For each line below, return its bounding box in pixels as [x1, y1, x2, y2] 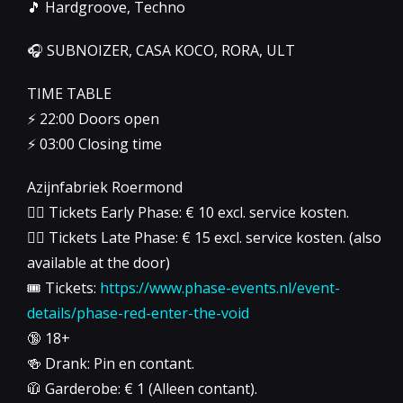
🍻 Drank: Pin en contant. [27, 353, 194, 373]
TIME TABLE [27, 83, 112, 103]
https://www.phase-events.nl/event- [100, 277, 340, 298]
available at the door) [27, 252, 170, 273]
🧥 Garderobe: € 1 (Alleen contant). [27, 378, 257, 399]
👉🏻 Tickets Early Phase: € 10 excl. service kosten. [27, 201, 349, 222]
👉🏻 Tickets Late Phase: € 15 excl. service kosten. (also [27, 227, 381, 247]
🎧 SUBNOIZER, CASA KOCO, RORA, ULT [27, 40, 295, 60]
